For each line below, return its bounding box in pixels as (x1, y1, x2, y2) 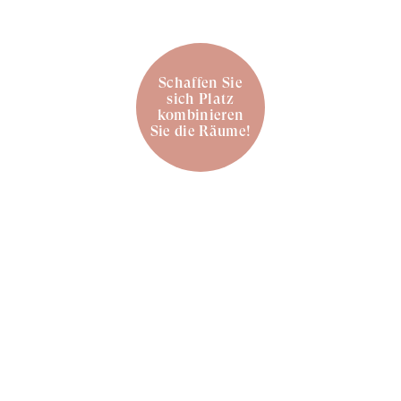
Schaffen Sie (158, 74, 243, 92)
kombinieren (157, 107, 244, 124)
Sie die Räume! (149, 123, 252, 141)
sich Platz (166, 90, 235, 108)
